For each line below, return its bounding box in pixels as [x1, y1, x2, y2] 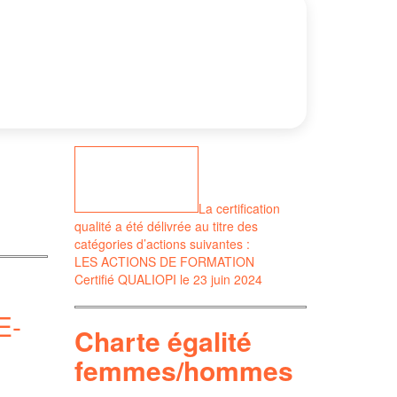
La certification [198, 198, 280, 217]
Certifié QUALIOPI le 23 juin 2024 [74, 269, 262, 288]
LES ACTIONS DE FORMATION [74, 252, 254, 270]
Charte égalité [74, 321, 252, 360]
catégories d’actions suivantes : [74, 234, 250, 253]
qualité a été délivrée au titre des [74, 216, 258, 235]
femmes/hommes [74, 350, 293, 389]
